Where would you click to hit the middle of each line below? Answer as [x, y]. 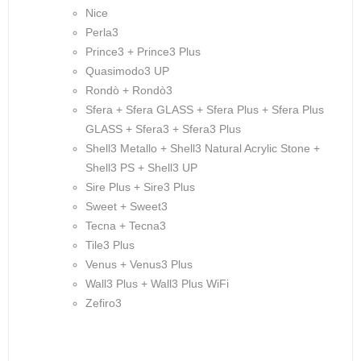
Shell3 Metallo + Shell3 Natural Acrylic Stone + [203, 148]
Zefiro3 [104, 303]
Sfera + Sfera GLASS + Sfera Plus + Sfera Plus [205, 110]
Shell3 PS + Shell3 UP [141, 168]
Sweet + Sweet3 [127, 206]
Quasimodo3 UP [127, 71]
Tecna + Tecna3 [126, 226]
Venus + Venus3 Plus [139, 264]
